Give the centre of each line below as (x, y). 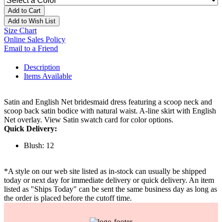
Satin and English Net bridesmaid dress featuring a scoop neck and (108, 102)
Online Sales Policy (35, 40)
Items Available (48, 76)
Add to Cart (24, 11)
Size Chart (20, 31)
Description (42, 67)
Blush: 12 (39, 146)
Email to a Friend (31, 49)
